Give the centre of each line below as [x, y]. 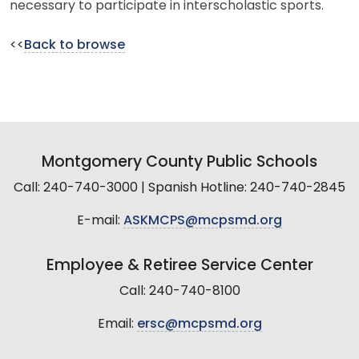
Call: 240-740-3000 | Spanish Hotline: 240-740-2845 [179, 188]
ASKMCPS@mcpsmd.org [203, 221]
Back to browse [75, 45]
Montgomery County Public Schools [179, 163]
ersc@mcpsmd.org [199, 324]
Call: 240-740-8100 [179, 291]
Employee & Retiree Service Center [179, 266]
